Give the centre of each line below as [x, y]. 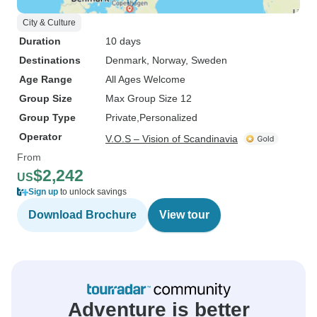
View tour [184, 215]
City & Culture [49, 23]
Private [121, 117]
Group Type [47, 117]
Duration [40, 41]
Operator [40, 137]
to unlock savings [92, 192]
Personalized [168, 117]
